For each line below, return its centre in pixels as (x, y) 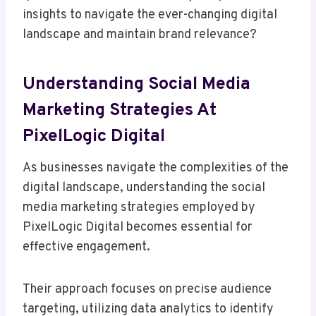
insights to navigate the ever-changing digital (150, 16)
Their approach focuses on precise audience (147, 290)
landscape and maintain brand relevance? (140, 35)
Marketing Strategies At (120, 110)
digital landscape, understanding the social (144, 188)
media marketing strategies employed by (139, 208)
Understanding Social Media (136, 84)
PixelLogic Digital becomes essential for (138, 228)
